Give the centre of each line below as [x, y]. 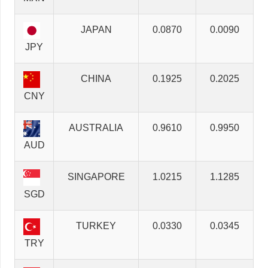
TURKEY [96, 226]
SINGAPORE [96, 177]
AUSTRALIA [96, 128]
